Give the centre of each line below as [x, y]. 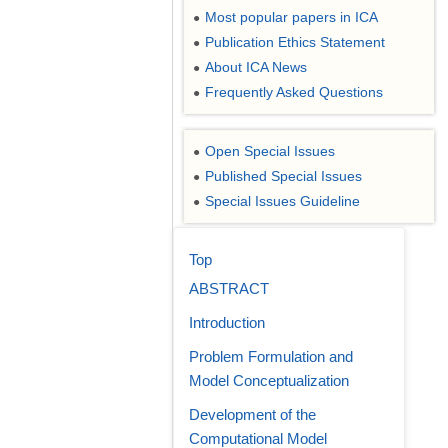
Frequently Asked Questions [294, 92]
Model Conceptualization [269, 380]
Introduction [227, 322]
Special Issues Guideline [282, 201]
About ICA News [256, 67]
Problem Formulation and [271, 356]
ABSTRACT [229, 288]
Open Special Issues [270, 151]
